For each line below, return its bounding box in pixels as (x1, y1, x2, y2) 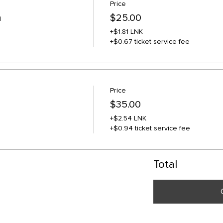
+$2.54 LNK (110, 114, 146, 122)
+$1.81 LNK (110, 28, 143, 35)
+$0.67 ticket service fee (110, 38, 190, 45)
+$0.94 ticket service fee (110, 124, 190, 132)
